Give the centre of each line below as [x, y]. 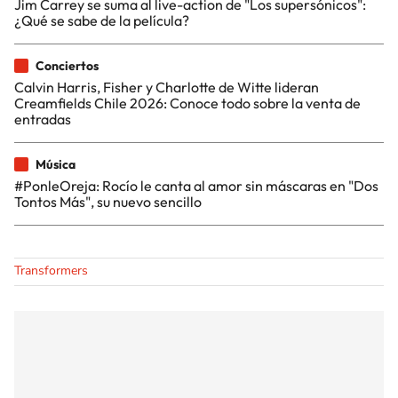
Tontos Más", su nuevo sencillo [108, 201]
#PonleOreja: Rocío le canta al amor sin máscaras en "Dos [196, 185]
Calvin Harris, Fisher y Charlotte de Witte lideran [167, 87]
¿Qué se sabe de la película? [102, 20]
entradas [43, 119]
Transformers [51, 270]
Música [56, 164]
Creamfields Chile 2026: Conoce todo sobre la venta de [187, 103]
